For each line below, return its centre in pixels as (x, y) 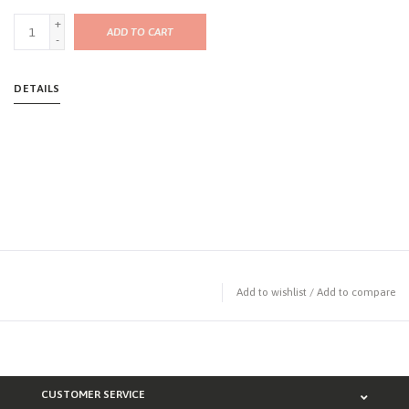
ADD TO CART (140, 32)
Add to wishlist (272, 293)
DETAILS (37, 89)
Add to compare (356, 293)
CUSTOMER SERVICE (93, 395)
